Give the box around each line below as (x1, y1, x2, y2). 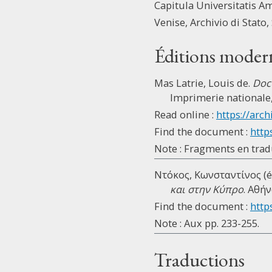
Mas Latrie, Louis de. (154, 76, 253, 90)
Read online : (154, 107, 216, 121)
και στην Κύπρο (170, 182, 243, 196)
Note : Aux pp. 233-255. (154, 216, 259, 230)
